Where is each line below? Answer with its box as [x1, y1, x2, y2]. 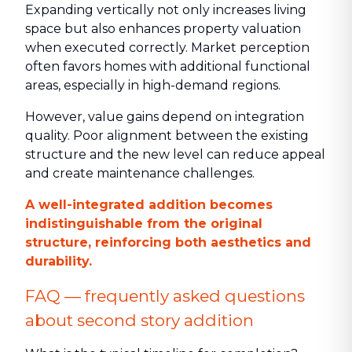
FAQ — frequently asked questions [25, 286, 305, 306]
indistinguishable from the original [25, 216, 262, 231]
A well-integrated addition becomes [25, 197, 273, 212]
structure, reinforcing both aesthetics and [25, 235, 311, 250]
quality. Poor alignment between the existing [25, 128, 309, 143]
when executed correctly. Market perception [25, 40, 310, 55]
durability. [25, 254, 92, 269]
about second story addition [25, 310, 254, 330]
